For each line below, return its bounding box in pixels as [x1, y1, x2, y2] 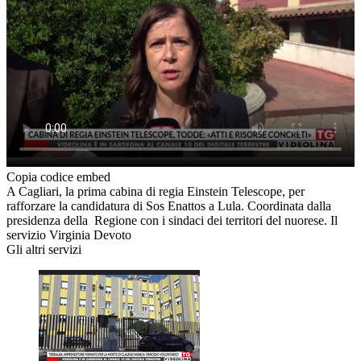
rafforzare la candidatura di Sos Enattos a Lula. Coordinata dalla [6, 199, 331, 214]
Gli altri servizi [6, 243, 81, 257]
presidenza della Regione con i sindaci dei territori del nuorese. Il [6, 214, 338, 228]
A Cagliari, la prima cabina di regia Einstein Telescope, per [6, 185, 305, 199]
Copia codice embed [6, 170, 110, 185]
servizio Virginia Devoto [6, 228, 131, 243]
